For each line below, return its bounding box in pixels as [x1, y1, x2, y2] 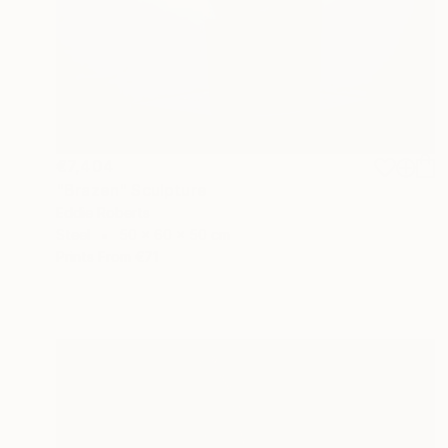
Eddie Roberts [56, 203, 150, 221]
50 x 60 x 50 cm [119, 225, 230, 243]
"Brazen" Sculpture [56, 179, 207, 200]
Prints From [56, 247, 131, 265]
